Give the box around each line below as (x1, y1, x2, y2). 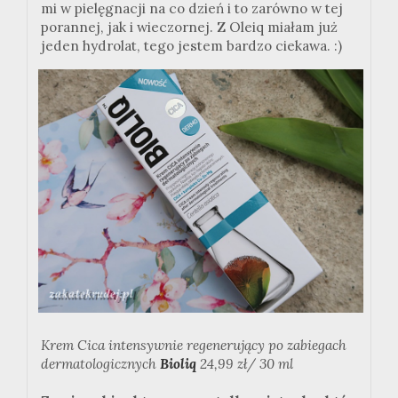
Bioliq (160, 355, 196, 373)
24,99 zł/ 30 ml (196, 355, 293, 373)
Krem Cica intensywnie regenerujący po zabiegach (41, 337, 346, 354)
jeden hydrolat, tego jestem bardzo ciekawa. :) (41, 37, 342, 55)
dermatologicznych (41, 355, 160, 373)
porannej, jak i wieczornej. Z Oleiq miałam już (41, 19, 338, 36)
